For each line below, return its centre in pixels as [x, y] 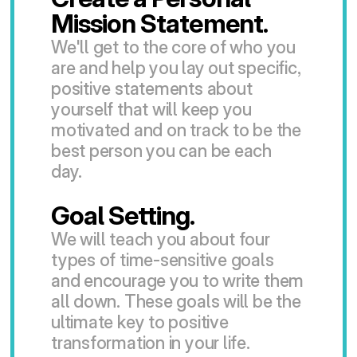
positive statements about [151, 88]
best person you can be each [161, 151]
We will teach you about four [160, 239]
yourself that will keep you [151, 109]
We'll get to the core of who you [173, 47]
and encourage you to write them [177, 280]
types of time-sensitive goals [162, 260]
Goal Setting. [123, 216]
